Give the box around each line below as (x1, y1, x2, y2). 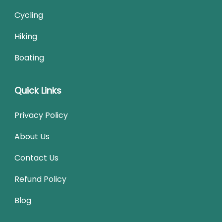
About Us (14, 130, 50, 142)
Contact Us (14, 152, 58, 164)
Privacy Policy (14, 109, 68, 121)
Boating (14, 52, 44, 63)
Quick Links (14, 84, 61, 97)
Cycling (14, 9, 43, 21)
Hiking (14, 30, 37, 42)
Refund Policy (14, 173, 66, 185)
